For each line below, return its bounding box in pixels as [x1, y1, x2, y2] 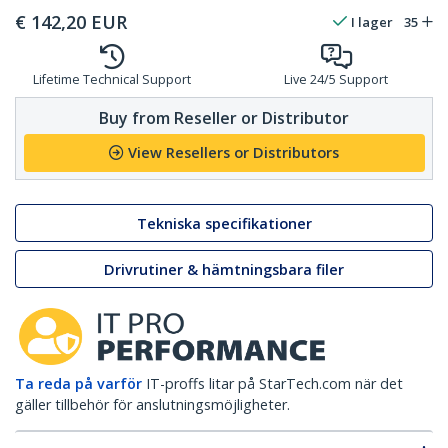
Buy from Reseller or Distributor [99, 106, 349, 129]
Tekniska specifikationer [136, 213, 312, 233]
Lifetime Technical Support [33, 71, 191, 89]
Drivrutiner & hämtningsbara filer [104, 259, 344, 279]
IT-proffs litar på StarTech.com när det [146, 374, 403, 394]
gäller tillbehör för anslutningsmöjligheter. [15, 395, 290, 415]
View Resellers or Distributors [128, 143, 339, 163]
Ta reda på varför [15, 374, 142, 394]
